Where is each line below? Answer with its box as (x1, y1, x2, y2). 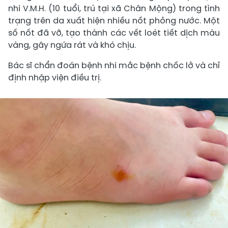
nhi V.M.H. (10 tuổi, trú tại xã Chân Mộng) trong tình (8, 3, 220, 14)
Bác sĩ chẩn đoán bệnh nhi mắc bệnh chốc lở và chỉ (8, 60, 220, 71)
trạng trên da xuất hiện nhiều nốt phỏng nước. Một (8, 15, 220, 26)
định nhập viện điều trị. (8, 72, 101, 83)
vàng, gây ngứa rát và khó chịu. (8, 39, 136, 51)
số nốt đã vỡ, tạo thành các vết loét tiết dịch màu (8, 27, 220, 39)
